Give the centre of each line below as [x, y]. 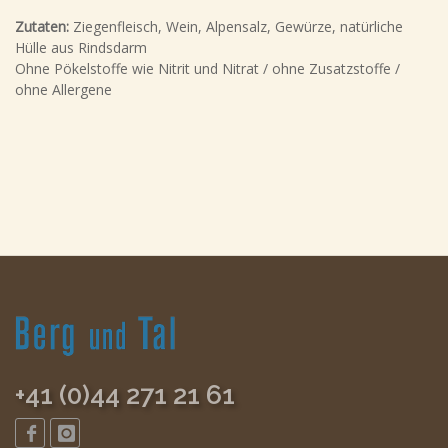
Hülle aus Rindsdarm [81, 47]
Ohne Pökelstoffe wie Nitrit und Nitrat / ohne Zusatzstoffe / [207, 68]
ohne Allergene [63, 89]
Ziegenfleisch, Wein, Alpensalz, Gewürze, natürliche [238, 26]
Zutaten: [44, 26]
